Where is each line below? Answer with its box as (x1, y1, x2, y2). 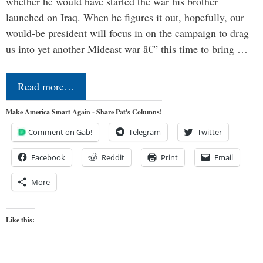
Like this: (6, 215, 35, 225)
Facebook (31, 152, 65, 163)
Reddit (102, 152, 124, 163)
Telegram (129, 127, 161, 138)
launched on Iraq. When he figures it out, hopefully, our (6, 10, 244, 25)
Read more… (18, 79, 75, 94)
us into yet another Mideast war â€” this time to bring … (6, 42, 248, 56)
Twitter (197, 127, 222, 138)
